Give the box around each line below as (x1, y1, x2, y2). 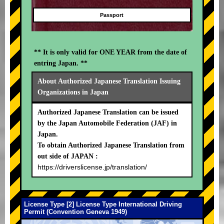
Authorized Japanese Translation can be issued (37, 108, 178, 116)
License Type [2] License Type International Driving (24, 200, 182, 208)
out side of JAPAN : (37, 152, 98, 160)
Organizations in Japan (37, 88, 108, 96)
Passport (100, 12, 124, 18)
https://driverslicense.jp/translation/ (37, 163, 147, 171)
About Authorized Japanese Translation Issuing (37, 77, 180, 85)
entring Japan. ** (34, 59, 87, 67)
